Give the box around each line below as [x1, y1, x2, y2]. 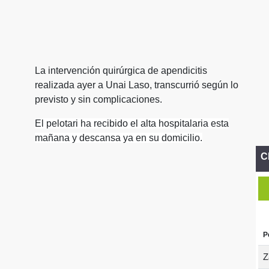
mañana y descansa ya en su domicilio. [35, 133, 202, 143]
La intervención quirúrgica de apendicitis [35, 65, 207, 76]
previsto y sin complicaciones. [35, 94, 162, 104]
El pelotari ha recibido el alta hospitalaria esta [35, 118, 229, 128]
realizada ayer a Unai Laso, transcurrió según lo [35, 80, 238, 90]
